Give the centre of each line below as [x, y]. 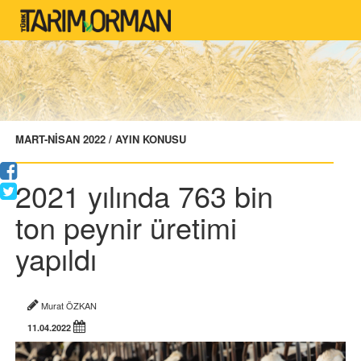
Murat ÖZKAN [73, 305]
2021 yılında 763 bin [144, 195]
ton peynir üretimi [126, 227]
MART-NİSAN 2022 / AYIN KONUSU [101, 139]
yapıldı [56, 258]
